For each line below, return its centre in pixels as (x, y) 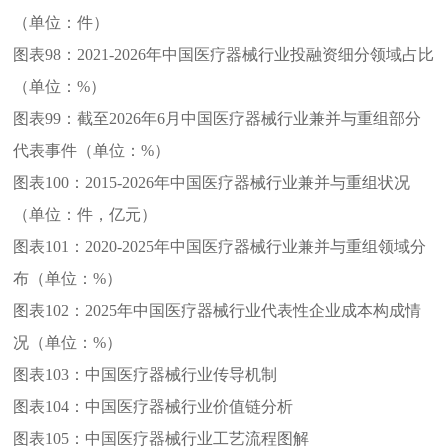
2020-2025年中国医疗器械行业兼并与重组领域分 (256, 246)
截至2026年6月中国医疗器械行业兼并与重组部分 (249, 118)
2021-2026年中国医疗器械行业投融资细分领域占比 (256, 54)
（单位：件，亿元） (85, 214)
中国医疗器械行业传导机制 (181, 374)
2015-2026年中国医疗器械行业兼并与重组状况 (248, 182)
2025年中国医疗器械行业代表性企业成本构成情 (253, 310)
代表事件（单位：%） (92, 150)
